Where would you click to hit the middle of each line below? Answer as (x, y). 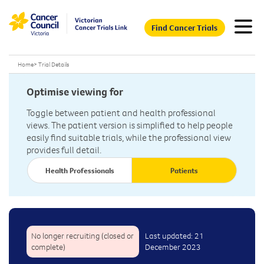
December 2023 (173, 247)
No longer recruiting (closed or (82, 236)
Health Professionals (80, 171)
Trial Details (54, 64)
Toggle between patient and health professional (121, 113)
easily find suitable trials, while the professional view (129, 138)
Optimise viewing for (75, 92)
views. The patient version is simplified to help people (130, 125)
